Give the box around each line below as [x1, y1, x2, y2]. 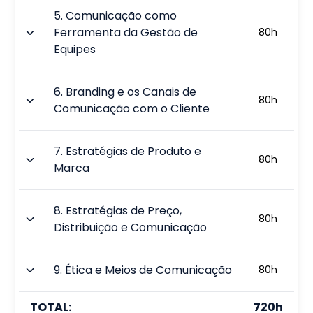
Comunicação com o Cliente [54, 100, 210, 117]
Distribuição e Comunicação [54, 219, 208, 235]
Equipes [54, 41, 96, 57]
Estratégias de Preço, [66, 202, 182, 219]
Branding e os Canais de [66, 83, 197, 100]
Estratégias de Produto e [66, 143, 202, 159]
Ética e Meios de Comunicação [65, 261, 233, 278]
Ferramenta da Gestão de [54, 24, 198, 41]
